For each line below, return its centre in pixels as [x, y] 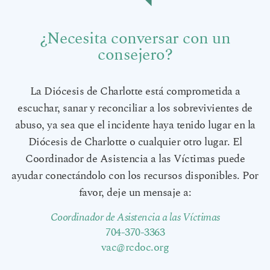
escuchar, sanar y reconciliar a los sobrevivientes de [135, 109]
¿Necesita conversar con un [135, 38]
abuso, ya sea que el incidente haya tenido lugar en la [135, 126]
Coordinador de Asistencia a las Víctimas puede [135, 159]
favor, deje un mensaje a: [135, 193]
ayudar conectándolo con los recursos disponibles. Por [135, 176]
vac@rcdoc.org [135, 247]
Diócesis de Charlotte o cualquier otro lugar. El [135, 143]
